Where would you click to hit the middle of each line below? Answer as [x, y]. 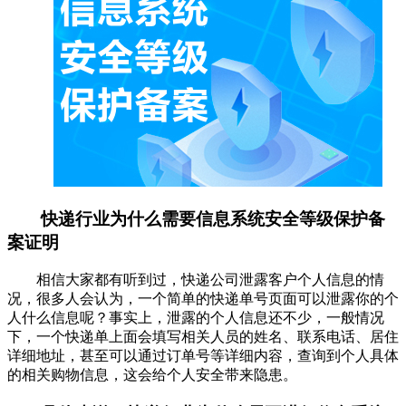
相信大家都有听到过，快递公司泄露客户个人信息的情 [210, 280]
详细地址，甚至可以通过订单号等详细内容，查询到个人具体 [203, 356]
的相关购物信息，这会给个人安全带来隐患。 [152, 375]
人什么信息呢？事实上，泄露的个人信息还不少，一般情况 [196, 318]
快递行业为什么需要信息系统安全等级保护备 [213, 218]
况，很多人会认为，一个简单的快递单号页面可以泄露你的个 [203, 299]
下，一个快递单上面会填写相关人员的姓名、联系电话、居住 [203, 337]
